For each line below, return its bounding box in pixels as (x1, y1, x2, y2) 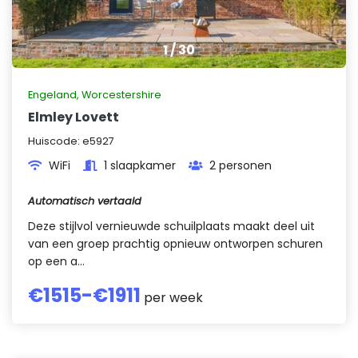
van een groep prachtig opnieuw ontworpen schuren (28, 236, 323, 252)
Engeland (28, 88, 77, 101)
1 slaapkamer (104, 157, 176, 173)
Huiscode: (28, 134, 82, 148)
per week (141, 288, 203, 307)
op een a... (28, 253, 85, 269)
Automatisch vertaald (28, 194, 141, 208)
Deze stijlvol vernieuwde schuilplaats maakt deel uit (28, 218, 315, 234)
